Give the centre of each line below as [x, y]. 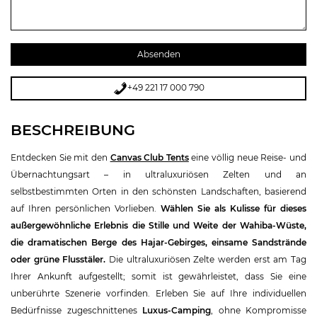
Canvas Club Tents [149, 157]
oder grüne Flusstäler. [58, 259]
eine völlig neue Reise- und [248, 157]
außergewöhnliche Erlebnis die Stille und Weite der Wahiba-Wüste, [158, 225]
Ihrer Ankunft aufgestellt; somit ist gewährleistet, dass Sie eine [158, 276]
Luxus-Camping [177, 310]
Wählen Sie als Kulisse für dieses [234, 208]
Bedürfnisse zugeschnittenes [76, 310]
